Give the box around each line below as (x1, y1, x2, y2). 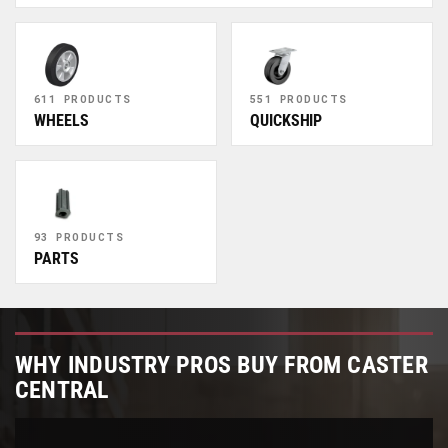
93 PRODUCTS (34, 230, 125, 244)
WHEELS (34, 111, 89, 130)
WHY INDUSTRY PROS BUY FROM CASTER (15, 351, 428, 379)
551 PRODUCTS (250, 92, 348, 106)
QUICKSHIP (250, 111, 323, 130)
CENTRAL (15, 376, 109, 404)
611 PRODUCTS (34, 92, 132, 106)
